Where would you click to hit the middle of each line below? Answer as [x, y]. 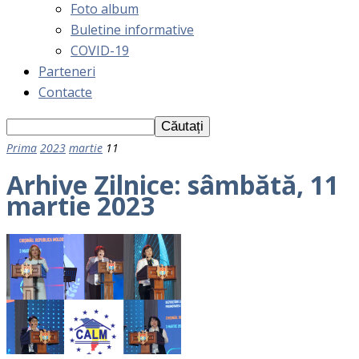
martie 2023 [81, 206]
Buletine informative [132, 30]
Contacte [65, 92]
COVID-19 [100, 50]
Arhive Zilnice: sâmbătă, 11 [173, 185]
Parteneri [67, 71]
